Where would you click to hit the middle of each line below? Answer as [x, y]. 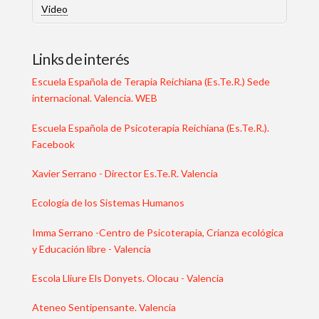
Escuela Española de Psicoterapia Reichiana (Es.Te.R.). [150, 127]
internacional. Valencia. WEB [94, 98]
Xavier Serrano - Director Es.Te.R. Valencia [126, 173]
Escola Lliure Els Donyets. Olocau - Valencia [127, 278]
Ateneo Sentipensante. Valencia [104, 308]
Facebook [53, 144]
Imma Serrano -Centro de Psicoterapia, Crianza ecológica [157, 232]
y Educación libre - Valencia [91, 249]
